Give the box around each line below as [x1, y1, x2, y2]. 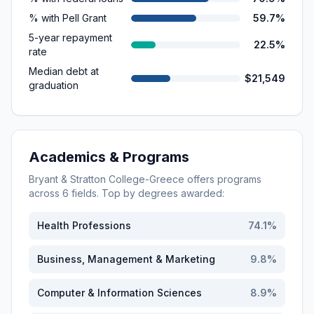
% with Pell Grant [29, 12, 107, 24]
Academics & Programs [29, 149, 189, 165]
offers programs [184, 173, 261, 185]
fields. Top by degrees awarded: [69, 187, 224, 199]
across [29, 187, 62, 199]
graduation [29, 79, 78, 91]
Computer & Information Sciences [37, 287, 202, 299]
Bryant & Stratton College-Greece [29, 173, 184, 185]
